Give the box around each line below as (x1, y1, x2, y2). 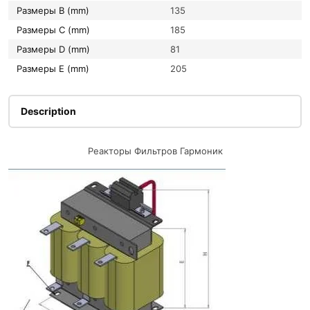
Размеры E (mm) (22, 63, 89, 75)
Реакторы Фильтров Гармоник (87, 145, 223, 157)
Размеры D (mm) (22, 44, 90, 55)
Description (21, 105, 76, 118)
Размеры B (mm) (22, 5, 89, 17)
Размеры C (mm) (22, 24, 90, 36)
